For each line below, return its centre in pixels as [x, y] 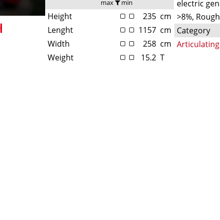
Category [194, 30]
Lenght [61, 30]
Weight [61, 57]
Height [60, 16]
